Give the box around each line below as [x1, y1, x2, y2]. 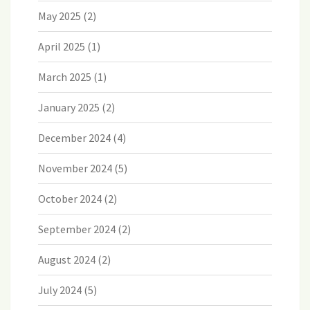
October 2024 [38, 192, 102, 206]
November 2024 [38, 161, 112, 176]
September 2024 [38, 222, 116, 237]
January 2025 [38, 100, 100, 115]
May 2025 [38, 9, 81, 24]
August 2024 [38, 253, 95, 267]
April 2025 [38, 39, 85, 54]
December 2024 [38, 131, 111, 145]
